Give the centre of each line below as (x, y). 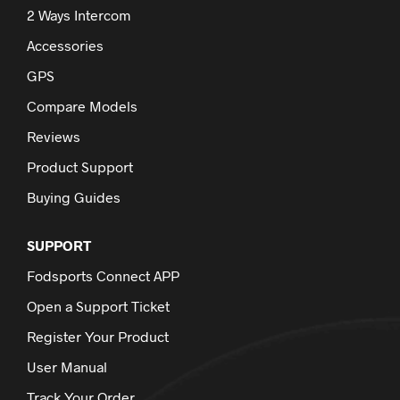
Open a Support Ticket (98, 306)
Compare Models (82, 106)
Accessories (65, 46)
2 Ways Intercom (79, 15)
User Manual (67, 367)
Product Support (80, 167)
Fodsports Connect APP (103, 276)
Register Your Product (98, 337)
